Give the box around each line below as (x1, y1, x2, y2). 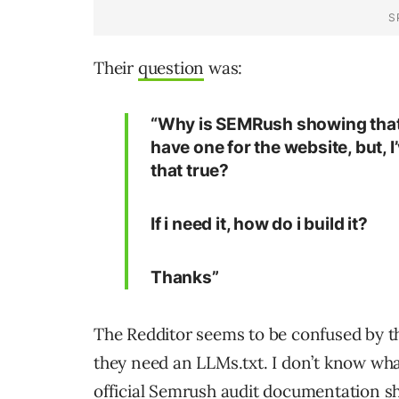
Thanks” (151, 267, 219, 289)
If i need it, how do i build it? (151, 214, 368, 235)
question (137, 57, 205, 79)
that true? (151, 160, 230, 182)
